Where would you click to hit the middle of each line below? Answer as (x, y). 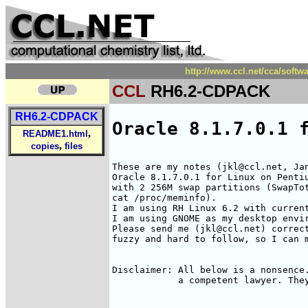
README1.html (55, 134)
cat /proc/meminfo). (164, 197)
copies (45, 146)
